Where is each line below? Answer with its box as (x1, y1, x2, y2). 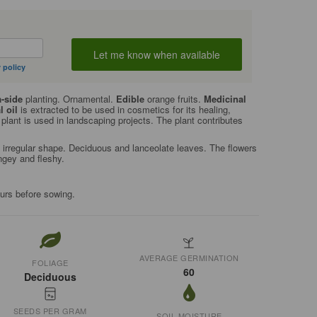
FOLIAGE (32, 257, 69, 268)
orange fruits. (144, 92, 204, 105)
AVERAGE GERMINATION (139, 252, 239, 263)
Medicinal (203, 92, 246, 105)
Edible (115, 92, 144, 105)
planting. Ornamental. (22, 92, 116, 105)
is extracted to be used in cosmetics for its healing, (17, 103, 231, 116)
